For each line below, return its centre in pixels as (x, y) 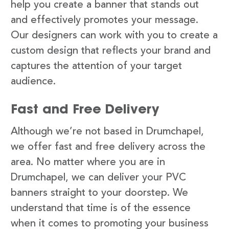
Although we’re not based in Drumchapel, (107, 132)
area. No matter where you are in (88, 162)
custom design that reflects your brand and (111, 51)
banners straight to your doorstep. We (99, 193)
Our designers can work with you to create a (114, 36)
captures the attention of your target (96, 66)
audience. (33, 82)
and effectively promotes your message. (105, 20)
